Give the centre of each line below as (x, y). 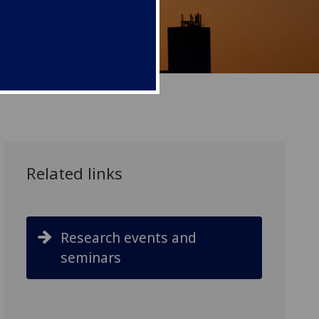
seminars (91, 257)
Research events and (129, 237)
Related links (75, 173)
